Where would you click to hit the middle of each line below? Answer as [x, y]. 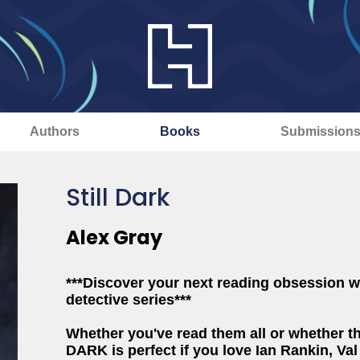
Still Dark [118, 198]
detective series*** [129, 300]
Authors [54, 131]
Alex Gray [114, 237]
